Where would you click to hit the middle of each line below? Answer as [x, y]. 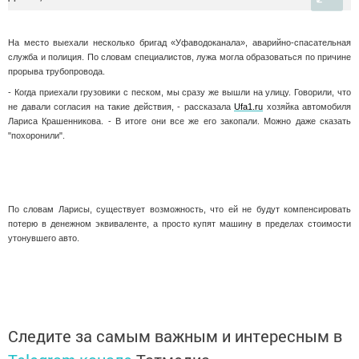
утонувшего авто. [44, 238]
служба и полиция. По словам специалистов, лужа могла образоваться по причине [179, 57]
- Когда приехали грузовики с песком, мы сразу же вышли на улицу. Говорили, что [179, 92]
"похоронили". [36, 135]
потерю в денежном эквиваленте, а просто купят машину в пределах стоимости [179, 223]
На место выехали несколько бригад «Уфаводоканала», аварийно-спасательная [179, 42]
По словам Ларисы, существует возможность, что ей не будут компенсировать [179, 209]
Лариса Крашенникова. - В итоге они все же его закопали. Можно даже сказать [179, 121]
